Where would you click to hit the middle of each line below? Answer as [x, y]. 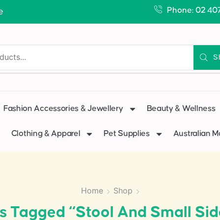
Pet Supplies [127, 134]
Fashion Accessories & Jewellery [63, 109]
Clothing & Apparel [46, 134]
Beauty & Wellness [181, 109]
